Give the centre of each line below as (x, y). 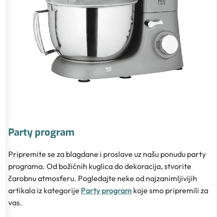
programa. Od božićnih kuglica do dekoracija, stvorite (100, 166)
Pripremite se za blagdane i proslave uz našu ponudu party (107, 154)
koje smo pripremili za (170, 190)
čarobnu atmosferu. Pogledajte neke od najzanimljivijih (103, 178)
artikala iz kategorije (45, 190)
